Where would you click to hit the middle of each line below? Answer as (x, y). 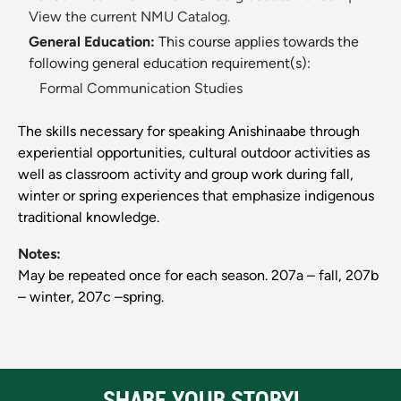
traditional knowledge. (89, 218)
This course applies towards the (259, 42)
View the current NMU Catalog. (129, 17)
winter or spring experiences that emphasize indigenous (196, 196)
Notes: (39, 254)
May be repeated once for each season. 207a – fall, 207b (198, 276)
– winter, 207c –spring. (91, 297)
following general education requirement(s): (170, 64)
